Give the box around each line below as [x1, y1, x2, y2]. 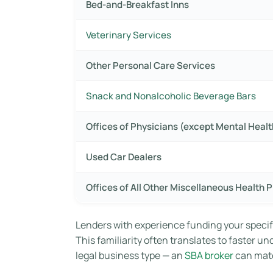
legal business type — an [76, 248, 185, 262]
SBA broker [185, 248, 233, 262]
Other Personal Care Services [86, 58, 215, 72]
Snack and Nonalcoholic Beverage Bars [86, 89, 256, 102]
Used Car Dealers [86, 150, 161, 163]
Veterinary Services [86, 28, 171, 41]
